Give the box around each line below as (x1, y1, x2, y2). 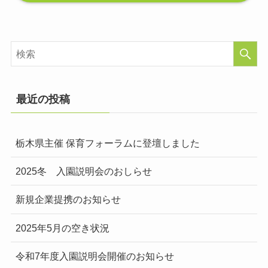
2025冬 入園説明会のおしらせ (15, 166, 152, 177)
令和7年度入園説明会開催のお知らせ (15, 250, 174, 261)
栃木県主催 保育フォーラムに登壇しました (15, 138, 200, 149)
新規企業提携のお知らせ (15, 194, 121, 205)
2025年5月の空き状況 (15, 222, 109, 233)
